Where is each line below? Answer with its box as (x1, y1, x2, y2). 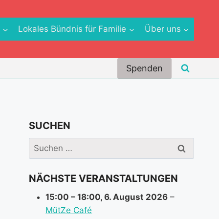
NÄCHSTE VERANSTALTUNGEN (29, 173, 178, 185)
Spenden (126, 63, 163, 74)
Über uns (144, 24, 181, 34)
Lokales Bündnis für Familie (18, 24, 127, 34)
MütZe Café (45, 205, 92, 216)
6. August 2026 (104, 192, 168, 202)
